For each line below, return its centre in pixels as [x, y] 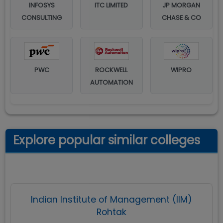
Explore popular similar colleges [107, 140]
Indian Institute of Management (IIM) [111, 200]
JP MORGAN [181, 5]
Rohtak [111, 212]
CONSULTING [42, 18]
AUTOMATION [111, 82]
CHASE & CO [181, 18]
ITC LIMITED [111, 5]
